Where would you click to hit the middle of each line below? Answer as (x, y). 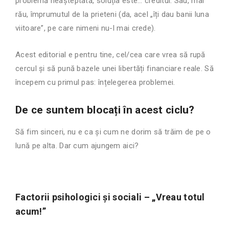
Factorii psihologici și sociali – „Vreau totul (110, 197)
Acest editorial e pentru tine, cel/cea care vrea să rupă (110, 55)
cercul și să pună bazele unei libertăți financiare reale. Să (114, 69)
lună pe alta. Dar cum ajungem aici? (77, 146)
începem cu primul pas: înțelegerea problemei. (95, 83)
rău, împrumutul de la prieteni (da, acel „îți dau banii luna (112, 15)
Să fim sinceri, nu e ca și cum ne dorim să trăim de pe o (113, 132)
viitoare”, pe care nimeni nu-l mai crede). (86, 28)
